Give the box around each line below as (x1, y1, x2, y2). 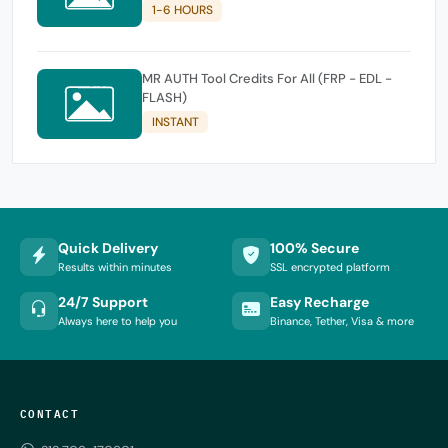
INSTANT (151, 113, 199, 130)
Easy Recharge (270, 293, 369, 312)
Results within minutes (58, 260, 172, 275)
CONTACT (20, 402, 80, 422)
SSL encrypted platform (270, 260, 390, 275)
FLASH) (142, 88, 187, 106)
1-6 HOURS (151, 2, 213, 19)
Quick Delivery (58, 239, 158, 258)
